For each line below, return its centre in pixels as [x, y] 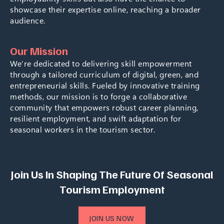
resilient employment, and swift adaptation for [95, 118]
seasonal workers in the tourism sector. [83, 129]
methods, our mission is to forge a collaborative [98, 96]
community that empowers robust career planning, [104, 107]
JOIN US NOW [112, 218]
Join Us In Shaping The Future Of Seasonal [112, 174]
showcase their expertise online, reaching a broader [105, 9]
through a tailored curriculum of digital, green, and [104, 74]
